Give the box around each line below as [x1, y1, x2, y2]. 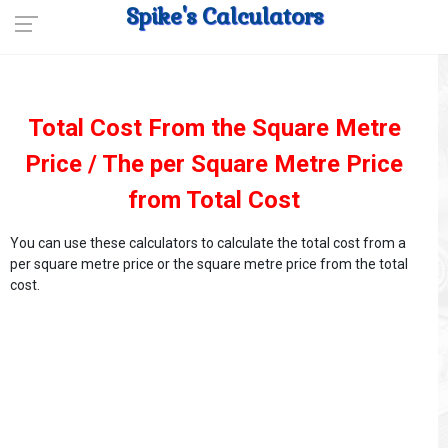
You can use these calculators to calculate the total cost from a [10, 235, 406, 251]
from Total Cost [128, 186, 300, 214]
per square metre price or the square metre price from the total [10, 256, 408, 272]
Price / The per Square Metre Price [25, 150, 403, 178]
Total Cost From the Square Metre [27, 114, 401, 142]
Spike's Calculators [125, 2, 323, 30]
